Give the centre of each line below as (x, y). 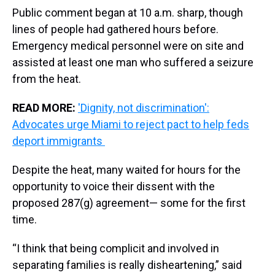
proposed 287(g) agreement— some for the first (129, 203)
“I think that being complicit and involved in (116, 249)
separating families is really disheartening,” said (127, 265)
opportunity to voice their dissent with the (114, 187)
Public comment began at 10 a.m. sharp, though (128, 13)
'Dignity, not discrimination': (144, 108)
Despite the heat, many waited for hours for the (126, 170)
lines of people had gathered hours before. (115, 29)
